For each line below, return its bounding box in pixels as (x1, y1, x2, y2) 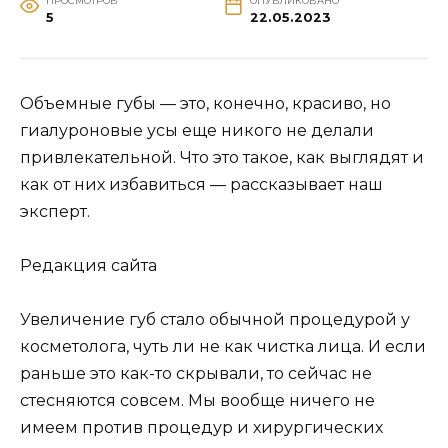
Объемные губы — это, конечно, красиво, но (20, 93, 391, 113)
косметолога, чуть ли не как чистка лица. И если (20, 337, 426, 357)
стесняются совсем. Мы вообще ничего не (20, 391, 375, 411)
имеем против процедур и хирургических (20, 418, 383, 438)
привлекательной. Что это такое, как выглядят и (20, 147, 424, 167)
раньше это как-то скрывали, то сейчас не (20, 364, 372, 384)
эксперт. (20, 201, 90, 221)
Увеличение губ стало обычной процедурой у (20, 310, 410, 330)
